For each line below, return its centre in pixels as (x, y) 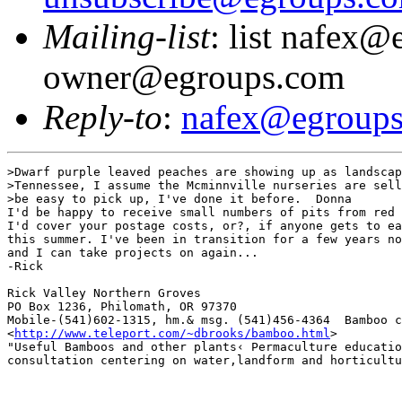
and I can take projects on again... (136, 252)
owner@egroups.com (194, 76)
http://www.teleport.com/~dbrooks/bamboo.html (172, 333)
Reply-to (103, 117)
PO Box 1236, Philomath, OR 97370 (126, 306)
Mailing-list (127, 36)
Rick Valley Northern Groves (108, 293)
